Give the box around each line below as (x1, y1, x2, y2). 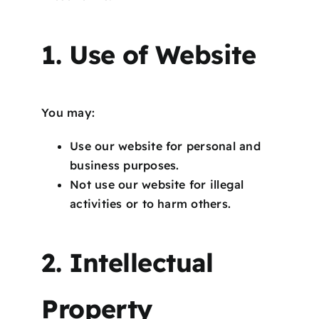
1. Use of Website (41, 38, 256, 70)
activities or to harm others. (70, 196, 231, 211)
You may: (41, 105, 95, 120)
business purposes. (70, 157, 179, 172)
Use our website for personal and (70, 138, 261, 153)
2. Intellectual (41, 246, 214, 278)
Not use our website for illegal (70, 177, 244, 192)
